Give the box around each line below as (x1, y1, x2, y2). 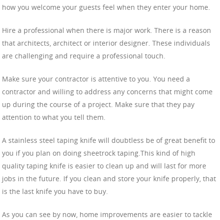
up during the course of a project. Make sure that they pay (2, 100, 194, 110)
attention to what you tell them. (2, 112, 106, 122)
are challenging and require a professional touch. (2, 51, 165, 61)
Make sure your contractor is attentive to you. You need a (2, 74, 190, 84)
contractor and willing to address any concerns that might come (2, 87, 213, 97)
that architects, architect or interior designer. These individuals (2, 38, 210, 48)
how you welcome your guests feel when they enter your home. (2, 2, 210, 12)
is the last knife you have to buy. (2, 187, 108, 196)
